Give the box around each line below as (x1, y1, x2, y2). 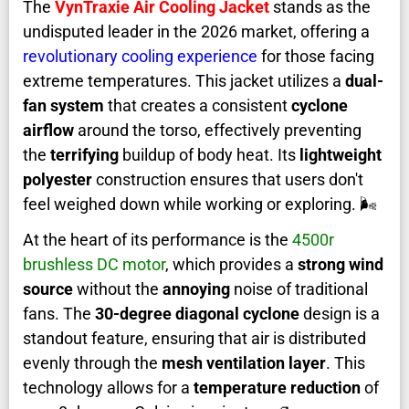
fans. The (23, 304, 95, 324)
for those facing (257, 47, 374, 67)
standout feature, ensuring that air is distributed (23, 329, 366, 349)
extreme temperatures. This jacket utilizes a (23, 71, 345, 91)
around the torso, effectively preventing (74, 121, 362, 141)
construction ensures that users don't (92, 170, 363, 190)
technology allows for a (23, 378, 194, 398)
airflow (23, 121, 74, 141)
